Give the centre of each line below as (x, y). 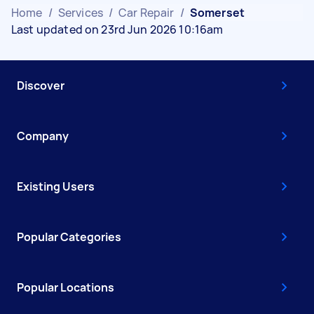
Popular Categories (69, 237)
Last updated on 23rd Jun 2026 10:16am (117, 29)
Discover (41, 86)
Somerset (217, 13)
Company (43, 136)
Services (80, 13)
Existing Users (56, 186)
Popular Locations (66, 287)
